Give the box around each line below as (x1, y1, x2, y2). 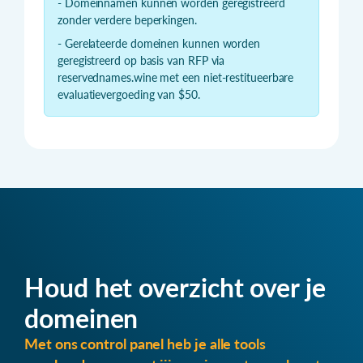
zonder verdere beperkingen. (58, 13, 197, 28)
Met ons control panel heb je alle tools (24, 335, 266, 353)
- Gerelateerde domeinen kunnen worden (58, 36, 261, 51)
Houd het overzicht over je (24, 271, 326, 304)
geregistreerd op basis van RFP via (58, 53, 225, 68)
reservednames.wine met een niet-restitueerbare (58, 70, 294, 85)
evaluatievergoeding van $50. (58, 88, 200, 102)
